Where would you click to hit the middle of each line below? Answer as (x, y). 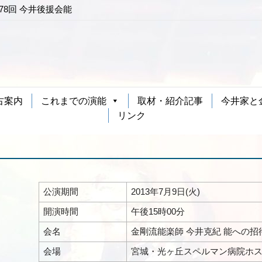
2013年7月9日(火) (166, 191)
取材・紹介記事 (170, 101)
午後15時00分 (158, 211)
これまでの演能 (74, 101)
